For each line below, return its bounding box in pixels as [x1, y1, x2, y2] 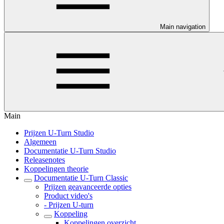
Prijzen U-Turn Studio [24, 128, 94, 137]
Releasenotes [24, 155, 65, 164]
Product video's [44, 191, 92, 200]
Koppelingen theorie [24, 164, 88, 173]
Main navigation [160, 23, 205, 30]
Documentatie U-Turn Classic [34, 173, 128, 182]
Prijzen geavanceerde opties [44, 182, 131, 191]
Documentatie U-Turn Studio [24, 146, 116, 155]
